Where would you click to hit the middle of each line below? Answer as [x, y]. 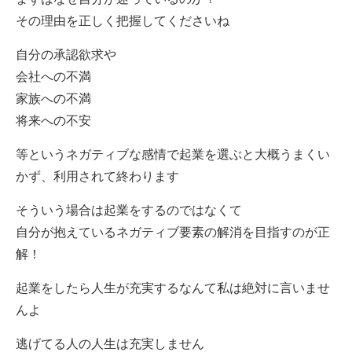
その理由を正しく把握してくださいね [122, 21]
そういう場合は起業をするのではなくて [128, 210]
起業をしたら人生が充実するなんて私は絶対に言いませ [172, 288]
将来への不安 [53, 121]
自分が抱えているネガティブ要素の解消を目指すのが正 [172, 232]
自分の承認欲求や [66, 55]
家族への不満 [53, 99]
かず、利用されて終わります [97, 176]
